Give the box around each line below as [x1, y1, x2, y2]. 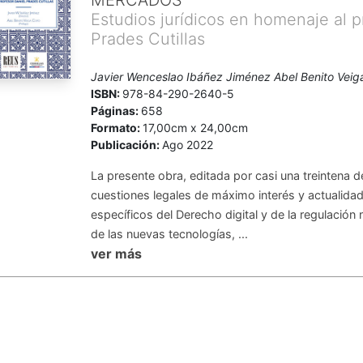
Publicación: [90, 138, 162, 152]
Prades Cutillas [90, 29, 205, 49]
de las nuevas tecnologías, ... [90, 227, 248, 241]
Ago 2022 [161, 138, 213, 152]
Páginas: [90, 104, 141, 117]
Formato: [90, 121, 143, 135]
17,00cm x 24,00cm [142, 121, 248, 135]
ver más [90, 246, 142, 262]
